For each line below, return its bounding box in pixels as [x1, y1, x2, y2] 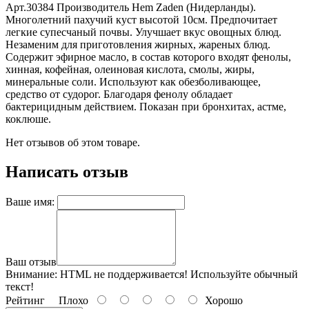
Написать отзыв [6, 162, 128, 181]
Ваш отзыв [6, 255, 57, 268]
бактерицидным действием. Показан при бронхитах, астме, [6, 100, 286, 112]
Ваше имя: [6, 195, 54, 208]
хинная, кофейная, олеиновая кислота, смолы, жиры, [6, 63, 255, 75]
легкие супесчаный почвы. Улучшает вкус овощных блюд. [6, 26, 281, 38]
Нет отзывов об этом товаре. [6, 136, 140, 148]
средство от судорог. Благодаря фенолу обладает [6, 88, 232, 100]
